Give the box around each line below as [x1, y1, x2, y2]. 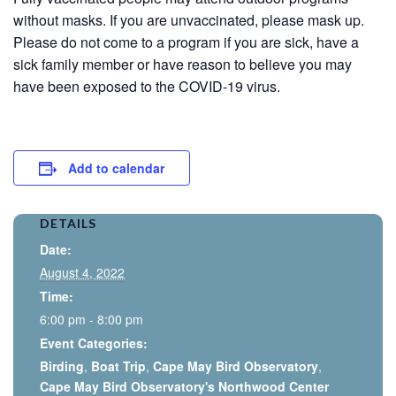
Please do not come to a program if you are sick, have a [13, 31, 359, 52]
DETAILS [40, 215, 96, 231]
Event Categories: [40, 333, 148, 352]
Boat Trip [91, 356, 146, 375]
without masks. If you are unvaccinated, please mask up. [13, 9, 364, 30]
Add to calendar [68, 158, 164, 177]
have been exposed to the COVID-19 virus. [13, 75, 280, 96]
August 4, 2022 [40, 263, 125, 281]
